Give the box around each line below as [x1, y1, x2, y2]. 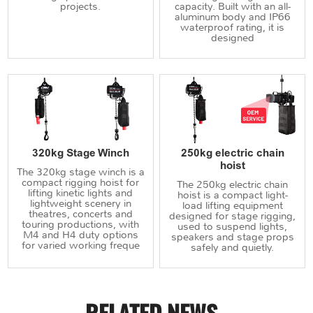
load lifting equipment [182, 198, 283, 212]
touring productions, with [22, 217, 140, 231]
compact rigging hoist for [22, 175, 140, 189]
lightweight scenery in [29, 196, 131, 210]
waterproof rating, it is [180, 20, 285, 34]
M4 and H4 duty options [22, 227, 138, 242]
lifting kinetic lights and [28, 185, 133, 200]
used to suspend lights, [177, 219, 288, 233]
